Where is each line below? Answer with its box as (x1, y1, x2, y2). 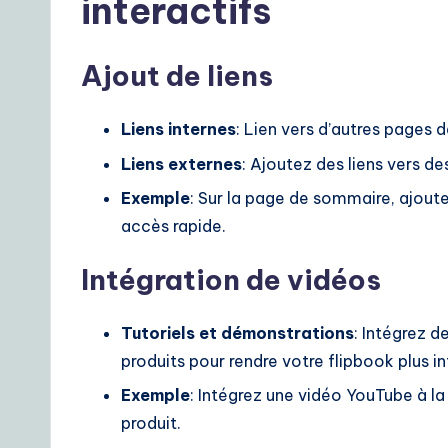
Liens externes (121, 153, 242, 174)
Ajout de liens (81, 58, 273, 94)
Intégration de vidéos (81, 262, 381, 298)
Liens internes (121, 119, 236, 140)
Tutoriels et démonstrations (121, 323, 354, 344)
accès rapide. (121, 216, 226, 237)
